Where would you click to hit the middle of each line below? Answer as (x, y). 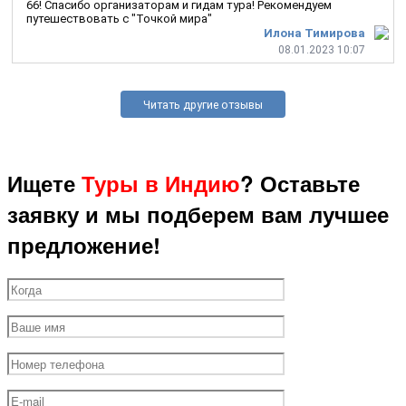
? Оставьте (300, 184)
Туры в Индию (161, 184)
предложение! (84, 245)
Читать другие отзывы (203, 105)
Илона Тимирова (314, 34)
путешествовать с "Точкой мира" (119, 19)
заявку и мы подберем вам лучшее (198, 214)
